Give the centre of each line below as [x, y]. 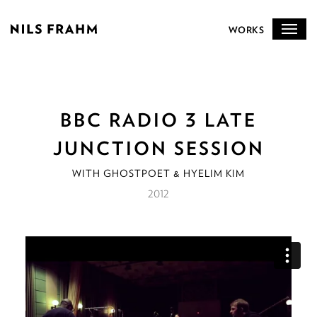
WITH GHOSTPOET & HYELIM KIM [158, 173]
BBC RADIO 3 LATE [158, 120]
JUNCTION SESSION [158, 148]
